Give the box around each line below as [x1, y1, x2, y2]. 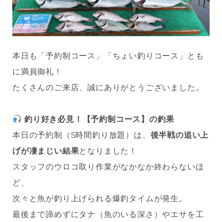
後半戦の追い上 [150, 130, 209, 140]
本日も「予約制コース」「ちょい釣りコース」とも [12, 51, 204, 61]
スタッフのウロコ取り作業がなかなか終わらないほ [12, 162, 204, 172]
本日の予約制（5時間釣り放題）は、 [12, 130, 151, 140]
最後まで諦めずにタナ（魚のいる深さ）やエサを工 [12, 210, 204, 220]
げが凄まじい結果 [12, 146, 79, 156]
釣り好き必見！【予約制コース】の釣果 [21, 114, 174, 124]
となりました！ [79, 146, 138, 156]
